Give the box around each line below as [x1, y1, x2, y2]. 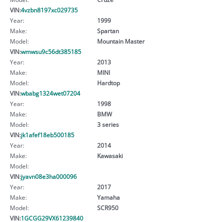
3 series [97, 120, 119, 128]
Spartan [97, 26, 119, 35]
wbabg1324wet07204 [21, 89, 80, 97]
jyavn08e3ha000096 [21, 172, 77, 180]
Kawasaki [97, 151, 123, 160]
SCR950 [97, 203, 118, 212]
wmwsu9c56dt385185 [21, 47, 81, 55]
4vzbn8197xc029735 [21, 5, 78, 14]
